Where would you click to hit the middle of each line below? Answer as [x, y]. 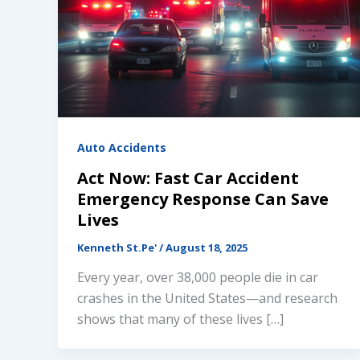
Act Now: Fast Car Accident [188, 178]
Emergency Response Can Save [203, 198]
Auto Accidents [122, 147]
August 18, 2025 [207, 247]
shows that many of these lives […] [180, 319]
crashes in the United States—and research [207, 299]
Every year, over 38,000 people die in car [198, 278]
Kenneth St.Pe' [118, 247]
